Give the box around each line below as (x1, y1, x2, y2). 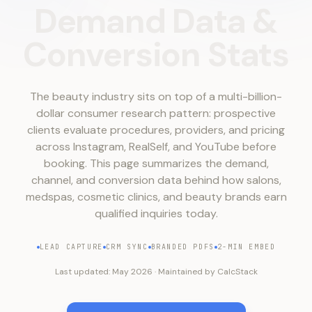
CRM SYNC (105, 242, 148, 251)
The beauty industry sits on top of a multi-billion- (30, 89, 282, 104)
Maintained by (157, 266, 215, 277)
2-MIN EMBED (217, 242, 276, 251)
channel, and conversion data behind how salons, (31, 173, 281, 187)
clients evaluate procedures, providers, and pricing (27, 123, 285, 137)
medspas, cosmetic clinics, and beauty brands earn (25, 189, 287, 204)
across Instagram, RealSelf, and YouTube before (36, 139, 276, 154)
